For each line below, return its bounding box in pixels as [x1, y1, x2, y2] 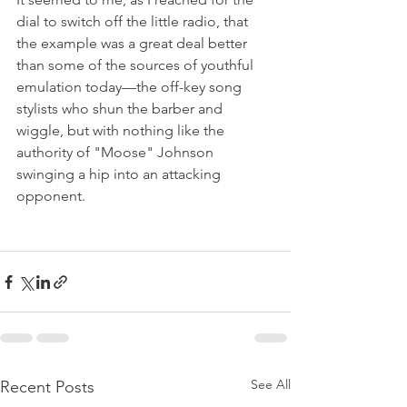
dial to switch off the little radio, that [16, 13, 252, 31]
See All [251, 376, 291, 393]
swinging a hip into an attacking [16, 165, 224, 184]
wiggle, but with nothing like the [16, 122, 228, 140]
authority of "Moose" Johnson [16, 144, 217, 162]
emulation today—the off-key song [16, 78, 245, 96]
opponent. [16, 187, 85, 205]
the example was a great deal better [16, 35, 251, 53]
